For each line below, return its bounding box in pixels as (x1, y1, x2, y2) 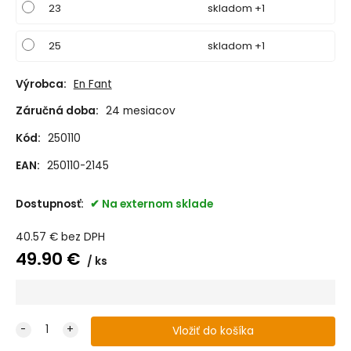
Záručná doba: (15, 103, 99, 119)
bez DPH (60, 229, 105, 244)
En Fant (73, 76, 112, 92)
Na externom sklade (101, 197, 213, 212)
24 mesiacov (105, 103, 175, 119)
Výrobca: (15, 76, 67, 92)
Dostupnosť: (15, 197, 86, 212)
